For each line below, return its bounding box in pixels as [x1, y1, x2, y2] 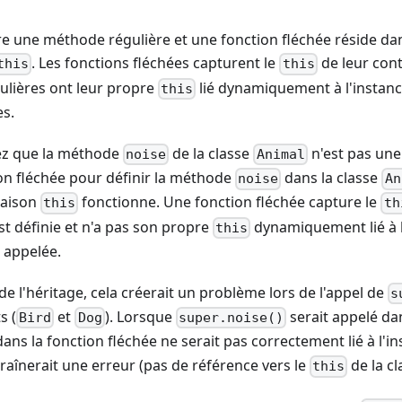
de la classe [169, 143, 254, 163]
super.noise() [178, 310, 284, 327]
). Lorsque [104, 306, 176, 327]
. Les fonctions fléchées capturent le [31, 53, 280, 74]
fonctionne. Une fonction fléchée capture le [78, 192, 381, 213]
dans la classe [281, 168, 382, 188]
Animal [256, 146, 305, 163]
